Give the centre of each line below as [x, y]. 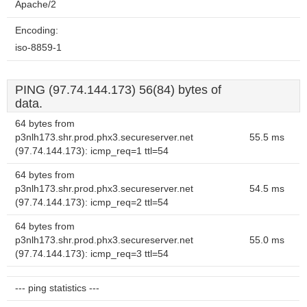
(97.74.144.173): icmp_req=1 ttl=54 [92, 151]
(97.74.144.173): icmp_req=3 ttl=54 [92, 254]
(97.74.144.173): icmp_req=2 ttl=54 [92, 202]
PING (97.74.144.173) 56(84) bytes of [118, 90]
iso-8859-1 [38, 48]
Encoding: [37, 30]
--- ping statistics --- [57, 288]
